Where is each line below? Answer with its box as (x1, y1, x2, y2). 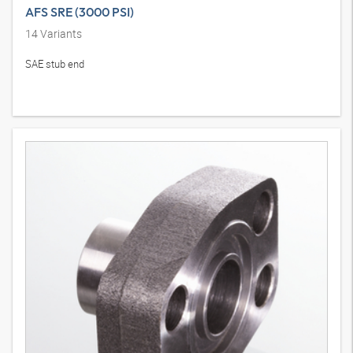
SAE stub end (25, 57, 84, 72)
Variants (38, 26, 82, 42)
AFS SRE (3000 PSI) (25, 4, 134, 20)
